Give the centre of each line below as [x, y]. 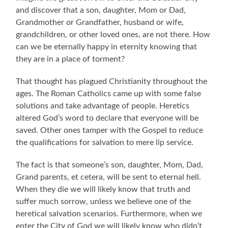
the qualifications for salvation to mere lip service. [105, 143]
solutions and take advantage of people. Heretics [103, 106]
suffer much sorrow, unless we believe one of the [104, 202]
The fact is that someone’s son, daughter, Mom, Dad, [110, 165]
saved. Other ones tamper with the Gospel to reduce [110, 131]
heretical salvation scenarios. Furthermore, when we [109, 214]
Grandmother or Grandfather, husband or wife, [100, 23]
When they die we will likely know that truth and [103, 190]
